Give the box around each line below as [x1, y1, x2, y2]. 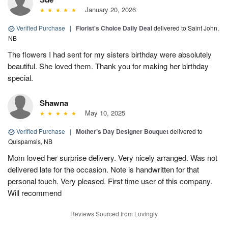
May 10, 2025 [80, 108, 125, 118]
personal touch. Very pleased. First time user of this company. [8, 176, 212, 187]
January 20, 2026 [80, 5, 136, 15]
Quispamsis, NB [8, 137, 52, 146]
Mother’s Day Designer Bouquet [76, 127, 168, 136]
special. [8, 72, 33, 83]
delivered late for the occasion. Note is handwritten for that [8, 164, 199, 175]
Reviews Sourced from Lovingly [70, 209, 158, 218]
